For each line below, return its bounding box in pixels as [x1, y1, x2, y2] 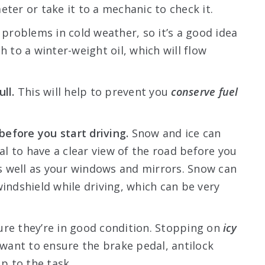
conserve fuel [171, 84, 238, 99]
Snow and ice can [128, 125, 221, 140]
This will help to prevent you [14, 84, 172, 99]
